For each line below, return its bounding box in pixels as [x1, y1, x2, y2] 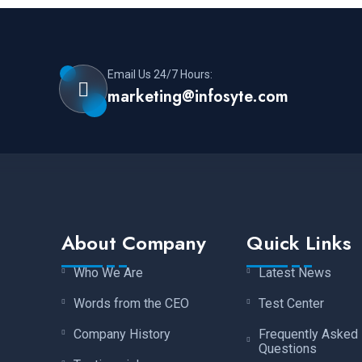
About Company [61, 228, 207, 257]
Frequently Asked [258, 326, 358, 342]
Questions [258, 340, 317, 356]
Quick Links [246, 228, 351, 257]
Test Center [258, 295, 324, 311]
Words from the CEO [74, 295, 190, 311]
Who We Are [74, 264, 144, 280]
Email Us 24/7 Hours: [107, 68, 213, 82]
